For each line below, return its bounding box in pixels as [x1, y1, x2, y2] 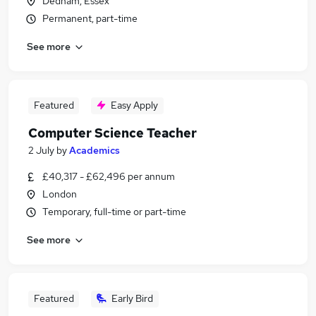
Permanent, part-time [42, 12, 138, 25]
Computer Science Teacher [28, 125, 197, 141]
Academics [69, 144, 120, 157]
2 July [28, 144, 54, 157]
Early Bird [111, 292, 153, 305]
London [42, 188, 77, 200]
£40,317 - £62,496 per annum [42, 170, 175, 183]
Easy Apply [111, 99, 158, 111]
